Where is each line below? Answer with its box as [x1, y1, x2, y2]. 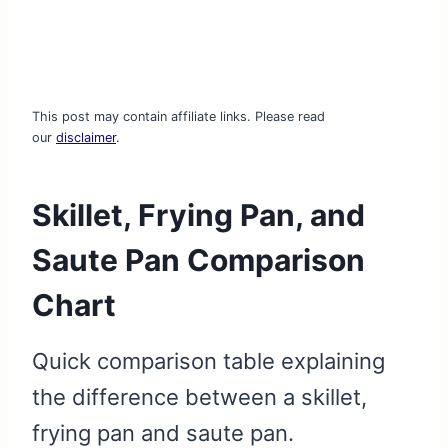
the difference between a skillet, [32, 384, 367, 411]
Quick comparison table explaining [32, 348, 385, 375]
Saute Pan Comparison [32, 242, 365, 279]
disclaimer [56, 130, 116, 146]
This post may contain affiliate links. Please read [32, 109, 325, 125]
